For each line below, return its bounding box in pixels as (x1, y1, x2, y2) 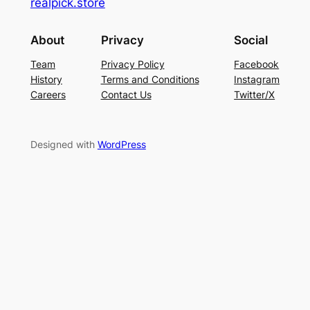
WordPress (97, 138, 146, 151)
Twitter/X (234, 89, 275, 101)
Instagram (234, 73, 280, 86)
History (30, 73, 62, 86)
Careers (30, 89, 66, 101)
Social (234, 33, 268, 48)
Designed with (30, 138, 98, 151)
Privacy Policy (100, 58, 165, 71)
